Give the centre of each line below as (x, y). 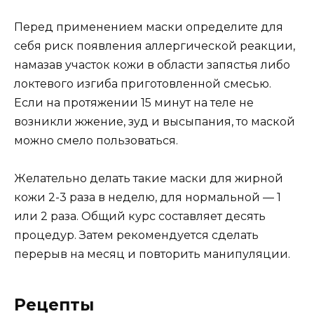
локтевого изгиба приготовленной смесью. (143, 84)
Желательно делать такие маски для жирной (149, 179)
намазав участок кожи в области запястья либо (152, 65)
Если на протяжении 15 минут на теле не (134, 103)
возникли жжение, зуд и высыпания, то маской (155, 122)
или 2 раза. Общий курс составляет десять (140, 217)
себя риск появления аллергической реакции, (155, 46)
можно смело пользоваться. (96, 141)
